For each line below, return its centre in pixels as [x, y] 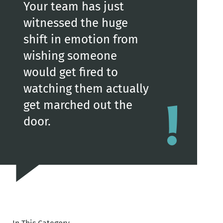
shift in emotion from [81, 39]
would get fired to [70, 72]
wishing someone [70, 56]
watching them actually [86, 88]
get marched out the [78, 105]
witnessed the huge [75, 23]
